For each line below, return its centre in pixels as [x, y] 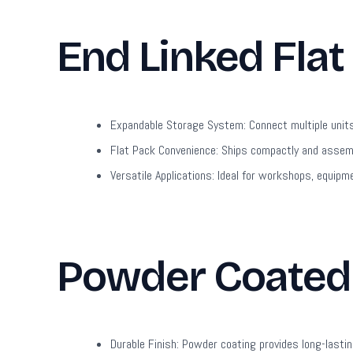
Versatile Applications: [162, 175]
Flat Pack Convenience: [164, 150]
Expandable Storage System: [178, 124]
